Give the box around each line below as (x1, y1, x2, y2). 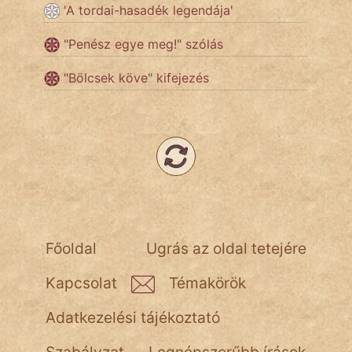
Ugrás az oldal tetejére (146, 239, 306, 258)
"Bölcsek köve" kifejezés (64, 70, 209, 86)
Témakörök (169, 273, 246, 292)
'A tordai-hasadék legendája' (64, 2, 233, 18)
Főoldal (46, 239, 97, 258)
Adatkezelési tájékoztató (46, 308, 220, 327)
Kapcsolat (46, 273, 117, 292)
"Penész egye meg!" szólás (64, 36, 223, 52)
